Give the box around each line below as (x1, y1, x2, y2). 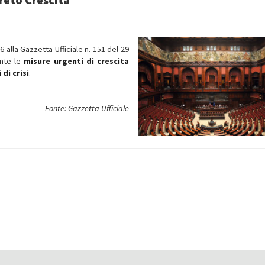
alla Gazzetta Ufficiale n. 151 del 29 (4, 44, 130, 54)
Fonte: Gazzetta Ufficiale (45, 103, 129, 114)
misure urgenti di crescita (24, 56, 130, 66)
